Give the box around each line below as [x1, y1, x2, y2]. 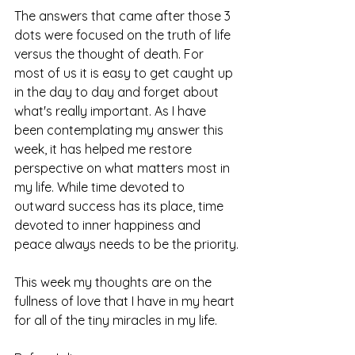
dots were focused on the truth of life [14, 26, 234, 43]
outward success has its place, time [14, 197, 227, 214]
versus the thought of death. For [14, 45, 207, 62]
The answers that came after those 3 [14, 7, 234, 24]
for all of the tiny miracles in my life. [14, 311, 217, 328]
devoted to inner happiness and [14, 216, 204, 233]
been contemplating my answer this [14, 121, 227, 138]
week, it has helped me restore [14, 140, 195, 157]
